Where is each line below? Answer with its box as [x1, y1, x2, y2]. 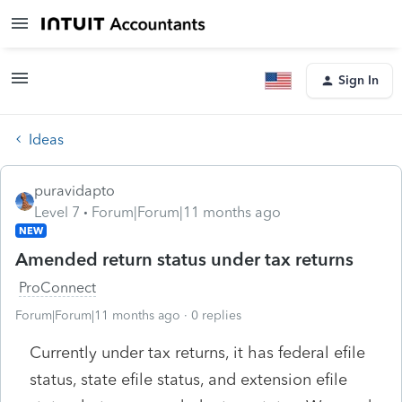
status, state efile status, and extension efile [30, 369, 347, 389]
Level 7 [34, 203, 80, 221]
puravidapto [34, 181, 115, 199]
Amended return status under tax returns [15, 248, 354, 270]
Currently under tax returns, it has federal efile [30, 342, 365, 363]
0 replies [191, 307, 241, 323]
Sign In [338, 73, 379, 88]
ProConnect [19, 278, 96, 296]
